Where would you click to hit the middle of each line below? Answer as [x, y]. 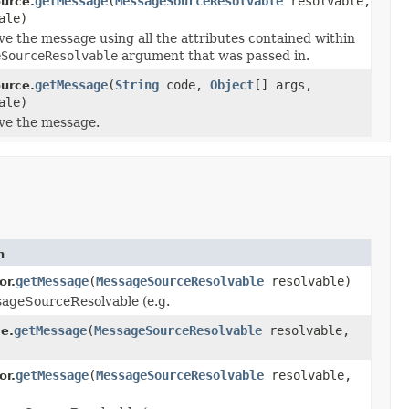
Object [232, 84]
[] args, [283, 84]
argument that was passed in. [214, 55]
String [137, 84]
